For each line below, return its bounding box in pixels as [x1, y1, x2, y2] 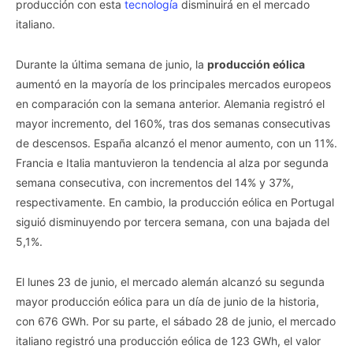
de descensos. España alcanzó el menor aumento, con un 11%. [16, 136, 337, 150]
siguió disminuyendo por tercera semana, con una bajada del [16, 214, 329, 229]
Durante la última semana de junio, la [16, 57, 207, 71]
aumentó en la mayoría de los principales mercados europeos [16, 76, 331, 91]
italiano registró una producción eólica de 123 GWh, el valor [16, 333, 321, 347]
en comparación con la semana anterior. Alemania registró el [16, 96, 325, 110]
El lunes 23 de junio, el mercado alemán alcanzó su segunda [16, 274, 325, 288]
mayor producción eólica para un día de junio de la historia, [16, 294, 319, 308]
